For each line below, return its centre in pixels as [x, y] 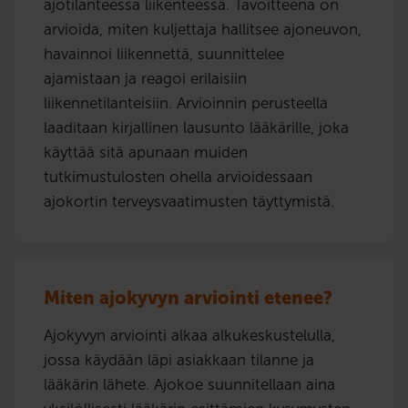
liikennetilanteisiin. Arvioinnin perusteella [186, 102]
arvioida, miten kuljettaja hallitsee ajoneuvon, [203, 29]
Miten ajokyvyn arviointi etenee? [188, 297]
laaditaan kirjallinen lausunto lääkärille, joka [196, 127]
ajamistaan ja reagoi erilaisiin [145, 78]
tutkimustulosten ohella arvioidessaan [178, 176]
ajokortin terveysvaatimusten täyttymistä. [189, 201]
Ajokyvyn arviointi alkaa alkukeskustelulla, [189, 335]
